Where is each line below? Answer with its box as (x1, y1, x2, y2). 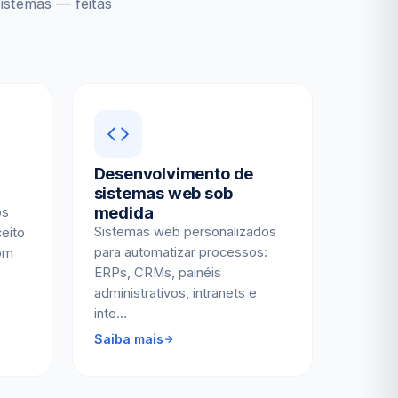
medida (93, 202, 154, 222)
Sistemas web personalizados (93, 223, 276, 240)
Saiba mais (93, 330, 163, 346)
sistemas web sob (93, 182, 233, 203)
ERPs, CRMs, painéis (93, 264, 221, 281)
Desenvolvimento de (93, 163, 254, 183)
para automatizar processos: (93, 243, 267, 260)
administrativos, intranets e (93, 284, 257, 301)
